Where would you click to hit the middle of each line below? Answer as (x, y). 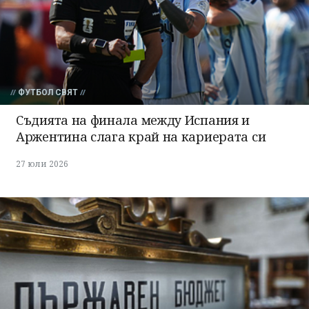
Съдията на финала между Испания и (133, 120)
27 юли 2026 (42, 164)
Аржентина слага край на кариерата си (141, 137)
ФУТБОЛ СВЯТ (48, 93)
